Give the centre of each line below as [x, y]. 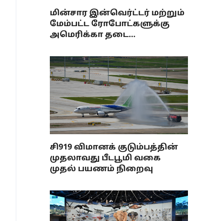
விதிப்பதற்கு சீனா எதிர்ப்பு [110, 46]
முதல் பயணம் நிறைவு [101, 169]
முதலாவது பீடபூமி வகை [105, 158]
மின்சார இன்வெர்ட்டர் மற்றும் [117, 13]
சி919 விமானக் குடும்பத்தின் [114, 147]
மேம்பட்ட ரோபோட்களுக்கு [110, 24]
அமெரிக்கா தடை [89, 35]
